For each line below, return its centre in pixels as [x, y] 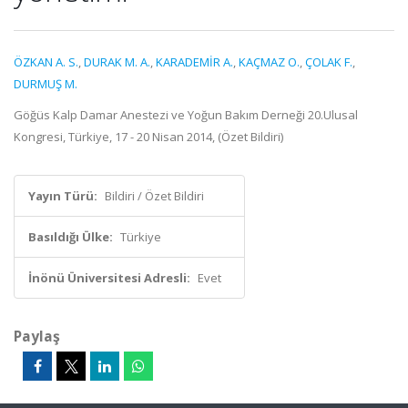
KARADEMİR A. [194, 62]
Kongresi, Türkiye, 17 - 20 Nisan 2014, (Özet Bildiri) [148, 137]
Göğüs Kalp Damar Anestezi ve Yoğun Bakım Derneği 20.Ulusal [186, 115]
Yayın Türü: [63, 196]
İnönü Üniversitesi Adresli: [109, 278]
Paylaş [37, 336]
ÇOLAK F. [329, 62]
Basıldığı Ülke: [71, 237]
